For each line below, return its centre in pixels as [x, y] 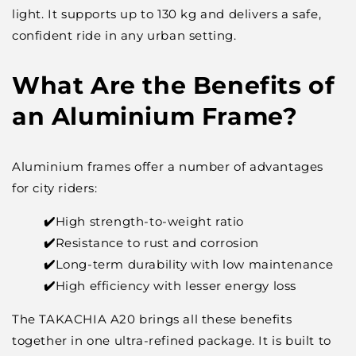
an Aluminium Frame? [155, 116]
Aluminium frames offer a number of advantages [168, 166]
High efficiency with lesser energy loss [176, 286]
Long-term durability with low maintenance [194, 264]
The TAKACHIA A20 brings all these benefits [152, 319]
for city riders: [55, 188]
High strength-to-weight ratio [150, 221]
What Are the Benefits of [174, 85]
